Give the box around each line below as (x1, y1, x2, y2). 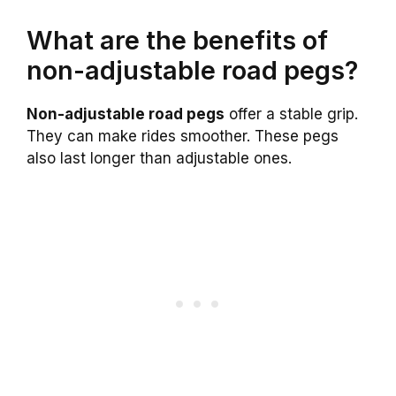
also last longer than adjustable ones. (27, 148, 292, 167)
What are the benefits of (27, 24, 328, 56)
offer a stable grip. (225, 104, 358, 123)
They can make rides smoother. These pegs (27, 126, 339, 145)
